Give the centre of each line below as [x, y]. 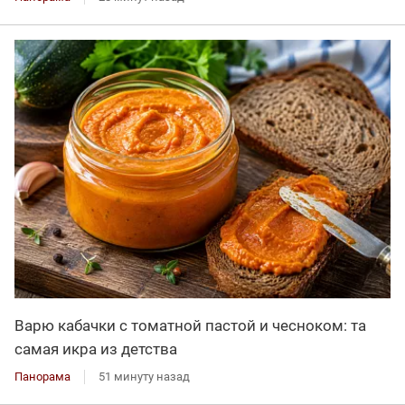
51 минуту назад [144, 376]
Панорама [42, 376]
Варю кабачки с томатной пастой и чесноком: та [190, 325]
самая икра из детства [96, 348]
